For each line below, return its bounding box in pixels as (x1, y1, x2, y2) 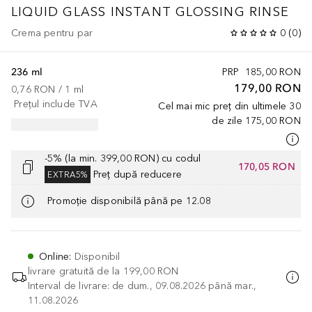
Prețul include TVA (14, 97, 97, 110)
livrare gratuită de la (28, 265, 120, 277)
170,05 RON (237, 161, 295, 173)
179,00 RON (233, 80, 301, 95)
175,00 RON (244, 114, 301, 127)
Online (39, 250, 70, 263)
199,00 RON (123, 265, 179, 277)
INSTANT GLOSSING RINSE (110, 3, 290, 19)
